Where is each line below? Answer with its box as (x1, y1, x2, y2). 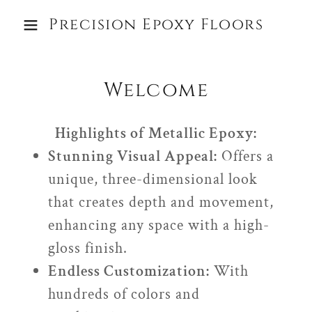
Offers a (217, 146, 274, 166)
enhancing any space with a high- (47, 215, 270, 235)
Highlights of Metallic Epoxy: (55, 123, 257, 143)
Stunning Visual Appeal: (47, 146, 217, 166)
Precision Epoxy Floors (49, 15, 263, 35)
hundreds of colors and (47, 284, 200, 304)
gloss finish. (47, 238, 127, 258)
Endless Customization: (47, 261, 210, 281)
